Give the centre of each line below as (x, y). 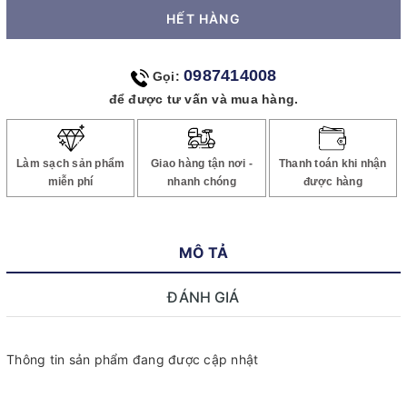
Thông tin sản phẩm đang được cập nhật (133, 360)
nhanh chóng (202, 182)
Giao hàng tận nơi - (202, 164)
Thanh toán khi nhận (333, 164)
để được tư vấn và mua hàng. (203, 99)
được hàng (333, 182)
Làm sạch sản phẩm (71, 164)
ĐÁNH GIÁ (203, 298)
